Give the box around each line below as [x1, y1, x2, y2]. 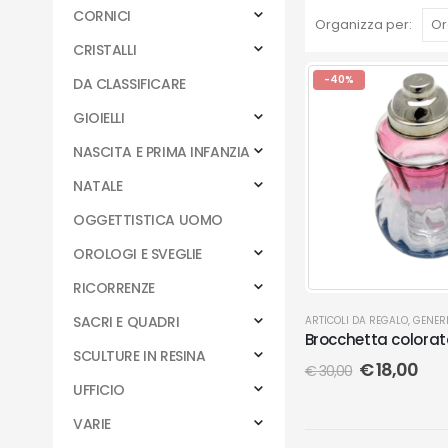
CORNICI [73, 6, 132, 26]
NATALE [73, 176, 123, 196]
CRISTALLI [73, 40, 137, 60]
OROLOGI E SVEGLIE [73, 244, 202, 264]
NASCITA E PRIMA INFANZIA [73, 142, 250, 162]
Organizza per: [314, 14, 412, 34]
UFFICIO [73, 380, 126, 400]
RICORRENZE [73, 278, 155, 298]
